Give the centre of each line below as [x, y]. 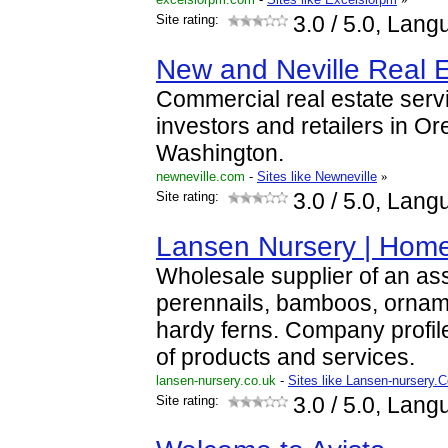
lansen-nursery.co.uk [216, 380]
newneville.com [200, 176]
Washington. [220, 153]
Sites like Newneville [317, 176]
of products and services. [285, 357]
